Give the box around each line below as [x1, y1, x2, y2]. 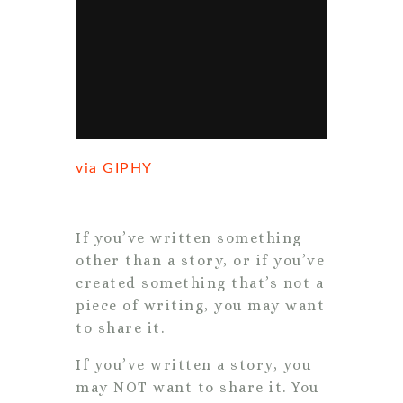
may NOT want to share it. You [76, 378, 319, 396]
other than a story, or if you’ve [76, 251, 325, 269]
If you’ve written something [76, 228, 302, 246]
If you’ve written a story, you [76, 355, 311, 373]
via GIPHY [76, 160, 153, 175]
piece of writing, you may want [76, 296, 325, 314]
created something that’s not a [76, 273, 324, 291]
